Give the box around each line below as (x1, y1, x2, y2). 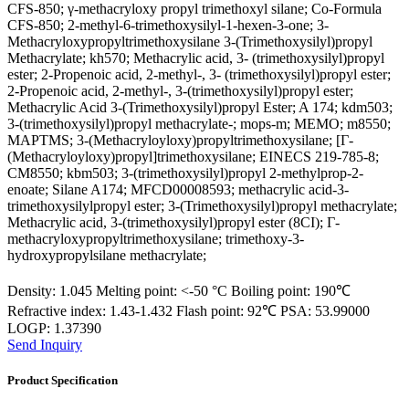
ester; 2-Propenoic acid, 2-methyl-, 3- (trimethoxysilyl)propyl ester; (7, 66, 391, 82)
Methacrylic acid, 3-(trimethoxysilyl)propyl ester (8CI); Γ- (7, 214, 340, 230)
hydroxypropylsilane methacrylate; (7, 246, 206, 263)
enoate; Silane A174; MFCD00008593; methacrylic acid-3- (7, 181, 349, 197)
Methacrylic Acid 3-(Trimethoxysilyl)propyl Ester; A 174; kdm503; (7, 99, 393, 115)
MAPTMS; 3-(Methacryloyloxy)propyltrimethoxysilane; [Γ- (7, 131, 353, 148)
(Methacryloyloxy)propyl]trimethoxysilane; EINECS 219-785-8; (7, 148, 379, 164)
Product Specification (7, 373, 118, 388)
